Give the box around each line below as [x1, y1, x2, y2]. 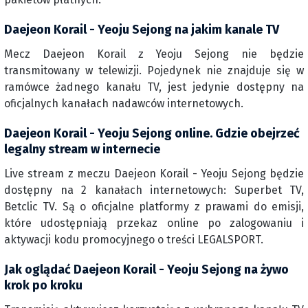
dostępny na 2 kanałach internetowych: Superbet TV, [4, 184, 304, 197]
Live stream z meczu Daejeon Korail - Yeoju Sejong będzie [4, 167, 304, 180]
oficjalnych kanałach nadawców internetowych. [4, 97, 243, 110]
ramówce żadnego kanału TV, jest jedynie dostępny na [4, 80, 304, 93]
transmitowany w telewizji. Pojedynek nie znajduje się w [4, 64, 304, 77]
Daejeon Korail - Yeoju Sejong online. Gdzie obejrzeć [4, 126, 300, 141]
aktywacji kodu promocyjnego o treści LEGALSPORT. [4, 233, 263, 246]
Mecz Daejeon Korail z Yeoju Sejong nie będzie [4, 47, 304, 60]
